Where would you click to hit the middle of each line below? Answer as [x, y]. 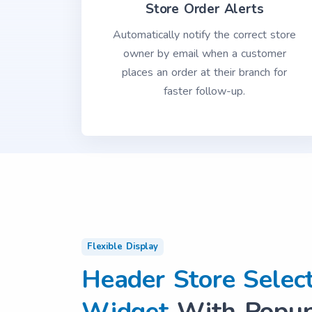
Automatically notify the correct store [205, 35]
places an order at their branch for [205, 72]
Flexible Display [123, 247]
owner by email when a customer [204, 54]
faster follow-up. [205, 91]
